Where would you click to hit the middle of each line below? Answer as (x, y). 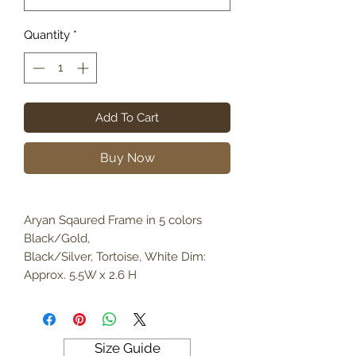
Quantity (47, 35)
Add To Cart (127, 117)
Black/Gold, (57, 238)
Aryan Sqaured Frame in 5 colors (113, 220)
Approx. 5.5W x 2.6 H (80, 275)
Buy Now (127, 157)
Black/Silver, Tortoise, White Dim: (115, 256)
